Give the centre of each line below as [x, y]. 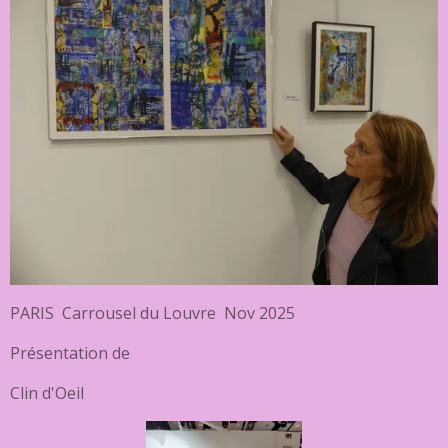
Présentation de [70, 352]
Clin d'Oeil [47, 392]
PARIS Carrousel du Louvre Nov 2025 [152, 312]
